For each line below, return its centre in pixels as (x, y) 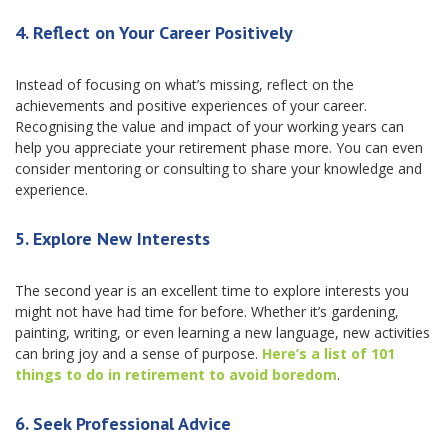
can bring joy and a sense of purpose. (138, 353)
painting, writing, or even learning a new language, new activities (222, 332)
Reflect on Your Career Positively (163, 32)
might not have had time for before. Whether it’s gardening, (207, 311)
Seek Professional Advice (132, 423)
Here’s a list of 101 (328, 353)
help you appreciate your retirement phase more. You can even (219, 147)
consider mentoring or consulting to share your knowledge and (218, 168)
